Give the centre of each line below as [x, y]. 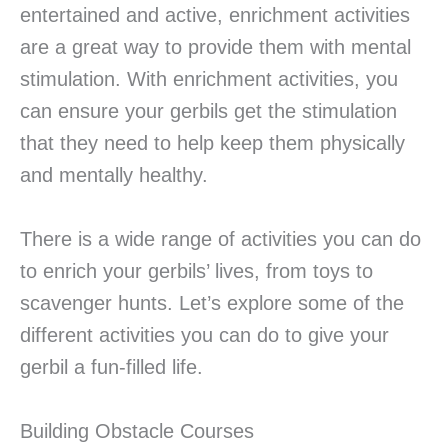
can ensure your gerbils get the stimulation [208, 111]
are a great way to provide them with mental [215, 47]
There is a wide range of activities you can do [220, 239]
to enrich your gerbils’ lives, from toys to [196, 271]
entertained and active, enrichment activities [215, 15]
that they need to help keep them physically [212, 143]
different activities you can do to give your [204, 335]
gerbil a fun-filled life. [111, 367]
